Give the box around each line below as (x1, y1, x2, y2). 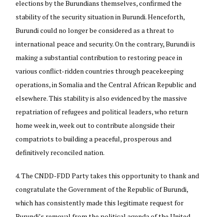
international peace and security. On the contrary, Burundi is (15, 39, 196, 48)
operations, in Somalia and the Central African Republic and (15, 79, 197, 89)
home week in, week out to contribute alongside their (15, 120, 175, 130)
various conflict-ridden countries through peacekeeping (15, 66, 184, 76)
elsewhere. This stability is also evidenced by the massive (15, 93, 187, 103)
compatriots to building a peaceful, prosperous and (15, 134, 172, 143)
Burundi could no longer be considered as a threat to (15, 25, 174, 35)
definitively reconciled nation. (15, 147, 105, 157)
